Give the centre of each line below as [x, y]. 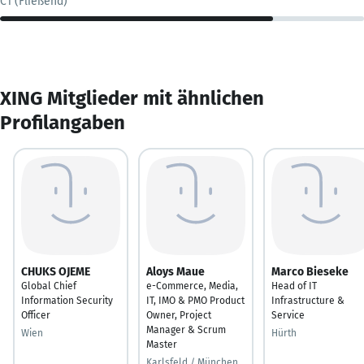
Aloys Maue [175, 271]
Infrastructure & [308, 300]
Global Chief [49, 286]
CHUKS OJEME [56, 271]
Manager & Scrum [186, 329]
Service [288, 315]
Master [162, 344]
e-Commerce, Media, [192, 286]
